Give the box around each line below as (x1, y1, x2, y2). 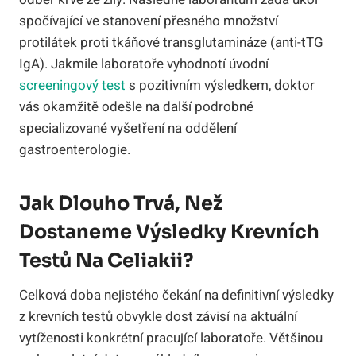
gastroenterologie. (19, 139, 130, 160)
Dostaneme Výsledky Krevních (19, 219, 319, 244)
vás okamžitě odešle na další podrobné (19, 96, 253, 117)
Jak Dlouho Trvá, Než (19, 191, 222, 215)
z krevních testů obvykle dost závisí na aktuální (19, 306, 297, 327)
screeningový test (19, 75, 126, 95)
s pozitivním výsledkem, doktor (126, 75, 315, 95)
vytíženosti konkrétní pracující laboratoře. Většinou (19, 327, 323, 348)
